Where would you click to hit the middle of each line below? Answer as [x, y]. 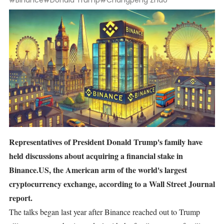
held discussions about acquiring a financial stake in [96, 156]
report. [21, 198]
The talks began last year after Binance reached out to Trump [104, 212]
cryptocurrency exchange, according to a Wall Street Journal [112, 184]
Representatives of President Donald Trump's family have [106, 142]
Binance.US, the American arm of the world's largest [98, 170]
